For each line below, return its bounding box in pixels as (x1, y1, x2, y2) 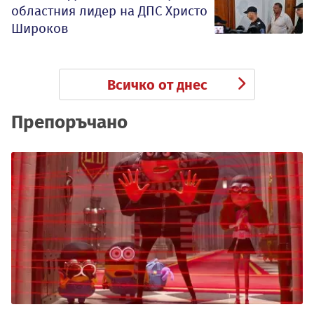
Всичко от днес (107, 76, 207, 93)
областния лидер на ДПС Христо (11, 2, 207, 19)
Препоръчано (11, 111, 128, 133)
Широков (11, 20, 69, 36)
